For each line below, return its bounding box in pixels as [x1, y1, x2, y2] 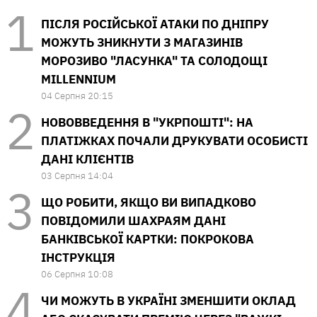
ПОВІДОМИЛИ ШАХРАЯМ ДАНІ [41, 212, 226, 229]
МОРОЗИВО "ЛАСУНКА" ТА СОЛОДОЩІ [41, 52, 267, 69]
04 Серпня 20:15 [41, 89, 113, 102]
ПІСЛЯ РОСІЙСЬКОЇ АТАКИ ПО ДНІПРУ [41, 16, 269, 32]
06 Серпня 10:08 [41, 267, 113, 280]
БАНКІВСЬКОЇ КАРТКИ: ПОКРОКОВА [41, 231, 254, 247]
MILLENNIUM [41, 71, 116, 87]
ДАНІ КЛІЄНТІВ [41, 151, 134, 167]
